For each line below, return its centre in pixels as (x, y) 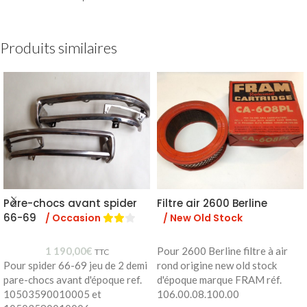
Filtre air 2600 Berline (212, 204)
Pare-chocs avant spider (70, 204)
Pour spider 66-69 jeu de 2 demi (75, 266)
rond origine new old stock (217, 266)
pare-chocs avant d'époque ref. (73, 280)
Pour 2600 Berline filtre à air (222, 251)
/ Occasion (74, 218)
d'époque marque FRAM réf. (219, 280)
